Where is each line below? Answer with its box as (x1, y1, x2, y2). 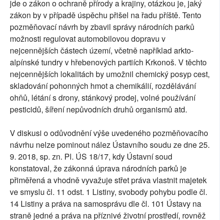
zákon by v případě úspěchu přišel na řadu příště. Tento (10, 9, 201, 21)
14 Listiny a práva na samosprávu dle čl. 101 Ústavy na (10, 197, 201, 209)
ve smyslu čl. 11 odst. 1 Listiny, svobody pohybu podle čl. (10, 186, 207, 197)
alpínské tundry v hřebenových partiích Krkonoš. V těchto (10, 56, 207, 68)
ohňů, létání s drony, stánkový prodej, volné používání (10, 91, 195, 103)
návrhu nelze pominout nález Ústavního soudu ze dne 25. (10, 138, 210, 150)
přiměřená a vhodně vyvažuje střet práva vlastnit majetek (10, 174, 207, 186)
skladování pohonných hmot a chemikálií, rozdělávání (10, 80, 196, 91)
